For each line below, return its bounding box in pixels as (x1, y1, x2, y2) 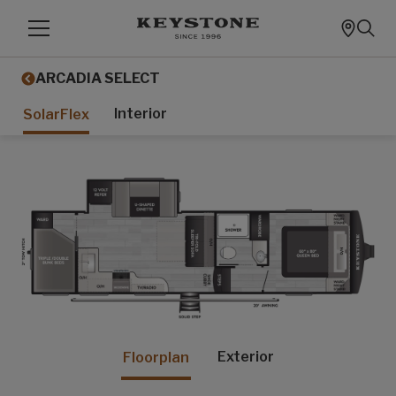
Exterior (217, 347, 274, 365)
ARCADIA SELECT (35, 70, 160, 87)
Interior (114, 105, 167, 122)
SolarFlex (23, 106, 89, 123)
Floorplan (122, 348, 189, 366)
